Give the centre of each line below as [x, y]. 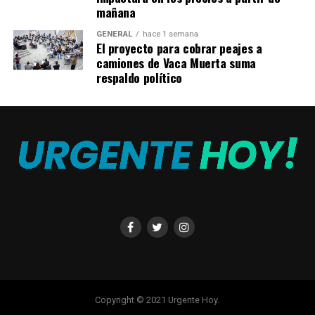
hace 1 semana [170, 34]
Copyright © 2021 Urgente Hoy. [157, 300]
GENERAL [114, 34]
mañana [116, 12]
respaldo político [139, 77]
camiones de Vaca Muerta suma [176, 63]
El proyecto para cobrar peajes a [179, 48]
